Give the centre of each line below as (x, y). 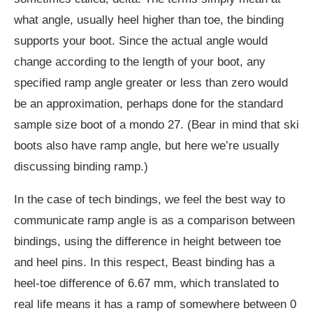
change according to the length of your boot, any (140, 61)
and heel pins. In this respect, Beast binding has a (144, 262)
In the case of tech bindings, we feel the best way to (150, 199)
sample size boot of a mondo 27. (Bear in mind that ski (156, 124)
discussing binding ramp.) (81, 166)
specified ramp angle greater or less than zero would (151, 82)
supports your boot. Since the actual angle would (141, 41)
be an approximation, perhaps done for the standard (148, 103)
